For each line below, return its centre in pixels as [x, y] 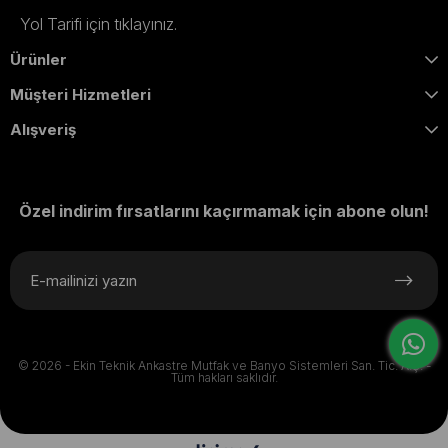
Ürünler [38, 60]
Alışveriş [43, 130]
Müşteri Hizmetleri [80, 95]
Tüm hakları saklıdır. [224, 378]
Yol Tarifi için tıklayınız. [98, 24]
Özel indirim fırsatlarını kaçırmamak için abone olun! [224, 211]
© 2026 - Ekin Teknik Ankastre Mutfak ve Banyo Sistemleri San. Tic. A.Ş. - [224, 366]
